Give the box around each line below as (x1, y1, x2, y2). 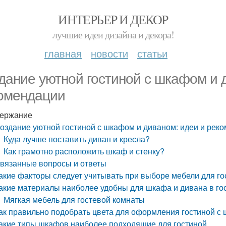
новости (91, 46, 128, 61)
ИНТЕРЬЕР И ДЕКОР (58, 11, 168, 28)
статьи (137, 46, 167, 61)
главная (44, 46, 82, 61)
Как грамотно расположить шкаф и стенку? (4, 145, 165, 157)
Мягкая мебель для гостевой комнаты (4, 194, 145, 205)
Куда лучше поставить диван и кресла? (4, 133, 150, 145)
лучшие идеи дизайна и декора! (52, 28, 174, 41)
